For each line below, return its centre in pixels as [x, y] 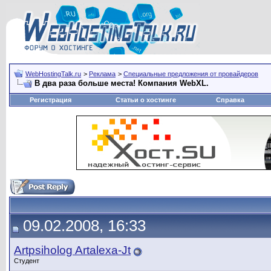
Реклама [102, 74]
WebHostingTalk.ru [53, 74]
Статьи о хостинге [145, 100]
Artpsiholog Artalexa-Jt [72, 250]
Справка [230, 100]
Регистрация [50, 100]
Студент [27, 261]
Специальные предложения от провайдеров [191, 74]
